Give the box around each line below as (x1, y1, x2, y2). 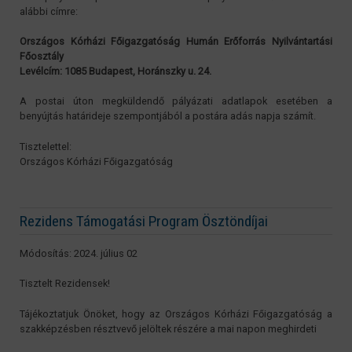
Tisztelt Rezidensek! (20, 277, 110, 290)
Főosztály (20, 50, 64, 63)
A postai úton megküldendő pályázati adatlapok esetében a (20, 95, 332, 108)
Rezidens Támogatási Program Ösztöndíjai (20, 211, 268, 230)
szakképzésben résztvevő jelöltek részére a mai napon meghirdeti (20, 322, 317, 335)
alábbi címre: (20, 5, 78, 18)
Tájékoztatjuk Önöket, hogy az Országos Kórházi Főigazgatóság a (20, 307, 332, 320)
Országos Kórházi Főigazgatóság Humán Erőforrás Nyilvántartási (20, 35, 332, 48)
